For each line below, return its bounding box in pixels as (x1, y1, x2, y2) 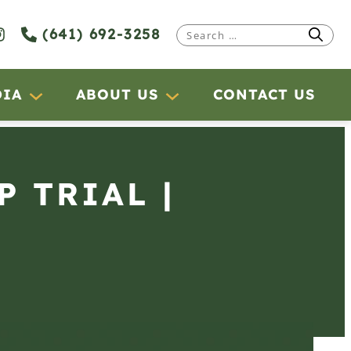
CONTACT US (213, 85, 315, 104)
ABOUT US (76, 85, 159, 104)
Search (175, 25, 225, 43)
